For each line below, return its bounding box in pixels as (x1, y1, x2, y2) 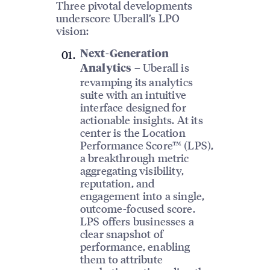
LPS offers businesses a (80, 214, 194, 228)
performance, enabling (80, 239, 190, 254)
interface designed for (80, 100, 186, 115)
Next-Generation (80, 49, 169, 60)
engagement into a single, (80, 189, 205, 203)
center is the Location (80, 125, 186, 140)
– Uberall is (131, 60, 189, 75)
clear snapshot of (80, 227, 163, 241)
